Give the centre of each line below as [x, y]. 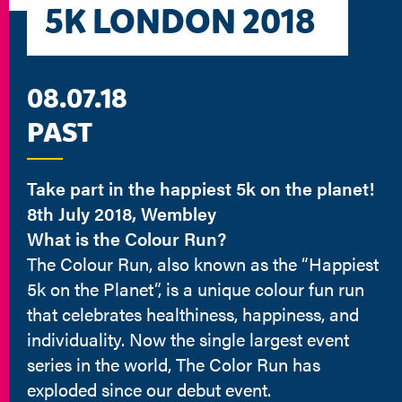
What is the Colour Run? [127, 238]
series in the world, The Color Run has [174, 364]
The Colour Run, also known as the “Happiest [203, 263]
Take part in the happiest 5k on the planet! [201, 188]
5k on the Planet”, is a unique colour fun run [196, 288]
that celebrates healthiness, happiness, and [193, 314]
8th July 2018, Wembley [122, 213]
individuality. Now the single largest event [188, 339]
